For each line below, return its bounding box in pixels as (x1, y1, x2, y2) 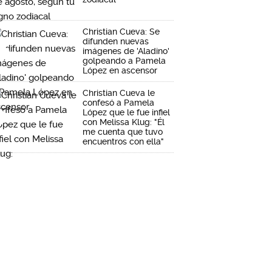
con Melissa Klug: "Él (83, 117, 165, 127)
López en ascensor (83, 66, 157, 75)
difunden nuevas (83, 36, 149, 46)
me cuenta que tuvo (83, 127, 163, 137)
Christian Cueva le (83, 88, 155, 98)
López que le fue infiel (83, 107, 170, 117)
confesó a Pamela (83, 98, 154, 107)
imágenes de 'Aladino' (83, 46, 169, 56)
